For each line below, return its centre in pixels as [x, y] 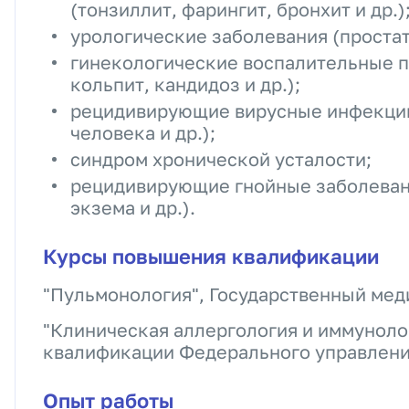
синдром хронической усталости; [221, 159]
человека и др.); [143, 132]
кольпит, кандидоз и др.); [185, 84]
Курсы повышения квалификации [211, 256]
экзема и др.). [133, 207]
